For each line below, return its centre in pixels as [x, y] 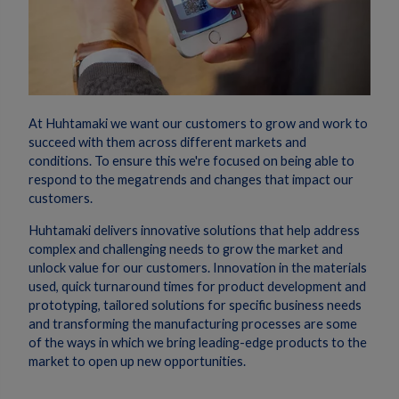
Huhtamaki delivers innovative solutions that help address [194, 231]
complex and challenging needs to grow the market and [186, 249]
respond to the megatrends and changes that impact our [191, 180]
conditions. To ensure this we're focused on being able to [191, 161]
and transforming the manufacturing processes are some [193, 324]
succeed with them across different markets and [167, 142]
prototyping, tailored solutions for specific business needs [195, 305]
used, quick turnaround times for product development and [197, 287]
